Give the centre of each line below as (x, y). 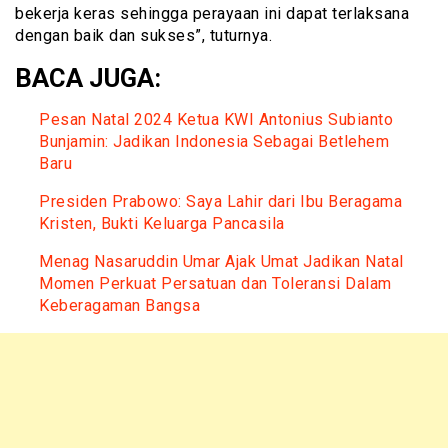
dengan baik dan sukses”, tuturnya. (143, 36)
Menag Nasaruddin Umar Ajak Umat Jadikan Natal (221, 262)
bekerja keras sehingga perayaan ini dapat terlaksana (212, 14)
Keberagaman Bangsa (119, 306)
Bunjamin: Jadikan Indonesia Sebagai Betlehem (214, 142)
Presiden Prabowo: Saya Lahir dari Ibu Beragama (220, 202)
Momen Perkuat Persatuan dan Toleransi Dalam (215, 284)
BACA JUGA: (88, 78)
